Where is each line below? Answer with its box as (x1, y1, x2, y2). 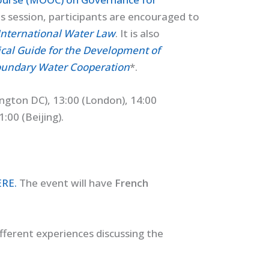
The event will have (16, 176, 115, 190)
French (114, 176, 148, 190)
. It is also (115, 26, 160, 40)
